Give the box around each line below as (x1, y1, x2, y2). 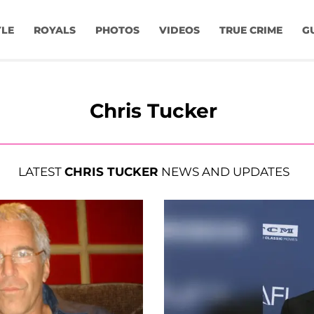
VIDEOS (158, 24, 200, 37)
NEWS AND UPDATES (158, 165, 289, 179)
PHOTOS (95, 24, 139, 37)
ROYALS (33, 24, 76, 37)
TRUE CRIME (219, 24, 282, 37)
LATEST (18, 165, 64, 179)
